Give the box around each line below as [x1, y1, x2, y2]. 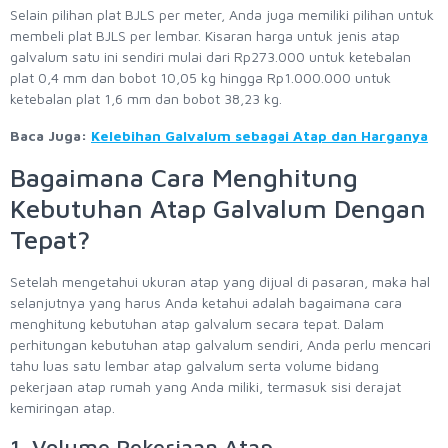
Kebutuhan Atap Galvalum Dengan [10, 193, 426, 224]
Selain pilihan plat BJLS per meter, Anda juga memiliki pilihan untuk [10, 6, 434, 24]
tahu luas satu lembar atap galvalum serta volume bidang [10, 357, 379, 375]
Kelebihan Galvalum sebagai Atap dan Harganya [91, 127, 428, 145]
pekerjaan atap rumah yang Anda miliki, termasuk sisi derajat [10, 378, 401, 396]
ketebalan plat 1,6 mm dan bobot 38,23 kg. [10, 90, 286, 108]
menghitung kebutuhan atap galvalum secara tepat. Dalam [10, 315, 384, 333]
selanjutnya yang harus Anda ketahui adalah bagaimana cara [10, 294, 402, 312]
